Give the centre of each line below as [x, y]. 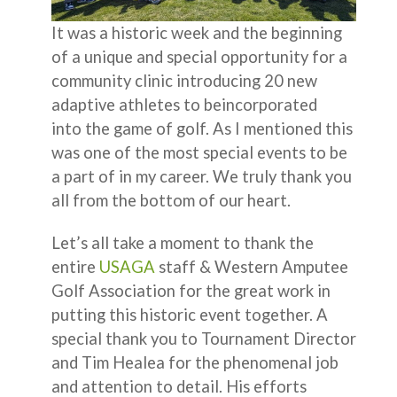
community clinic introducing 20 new [184, 80]
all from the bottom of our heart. [171, 200]
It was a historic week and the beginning [197, 32]
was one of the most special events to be [199, 152]
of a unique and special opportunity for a [199, 56]
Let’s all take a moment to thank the [183, 242]
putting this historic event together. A [190, 314]
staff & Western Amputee [252, 266]
